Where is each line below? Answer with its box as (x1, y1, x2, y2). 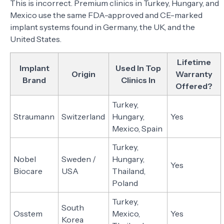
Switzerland (61, 111, 105, 121)
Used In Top (115, 62, 161, 73)
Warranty (175, 68, 212, 79)
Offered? (175, 80, 212, 91)
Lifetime (177, 56, 211, 67)
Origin (71, 68, 95, 79)
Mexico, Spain (112, 123, 163, 133)
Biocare (13, 165, 43, 176)
